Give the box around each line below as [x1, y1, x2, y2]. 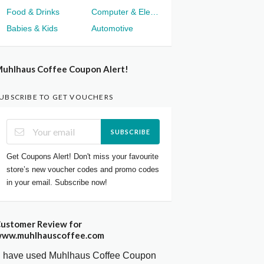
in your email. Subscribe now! [6, 177, 108, 187]
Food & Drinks [6, 7, 60, 17]
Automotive [91, 24, 133, 34]
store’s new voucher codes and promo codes [6, 164, 160, 174]
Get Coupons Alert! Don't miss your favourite [6, 151, 159, 161]
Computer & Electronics [150, 7, 159, 17]
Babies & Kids [6, 24, 58, 34]
